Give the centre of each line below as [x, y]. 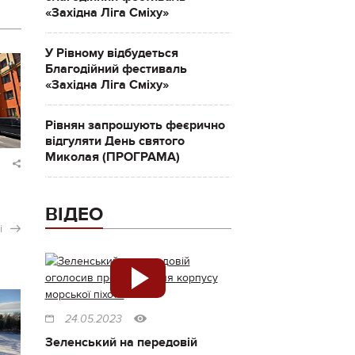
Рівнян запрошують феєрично [135, 125]
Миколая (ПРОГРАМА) [112, 157]
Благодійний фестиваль [116, 69]
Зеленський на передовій [121, 342]
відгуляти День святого [115, 141]
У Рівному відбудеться [111, 53]
